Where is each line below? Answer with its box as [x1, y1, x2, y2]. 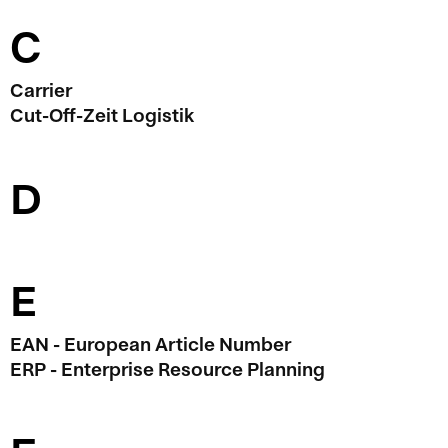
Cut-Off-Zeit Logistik [10, 105, 194, 126]
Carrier [10, 80, 72, 101]
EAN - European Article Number [10, 334, 291, 355]
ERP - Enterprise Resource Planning [10, 359, 325, 380]
